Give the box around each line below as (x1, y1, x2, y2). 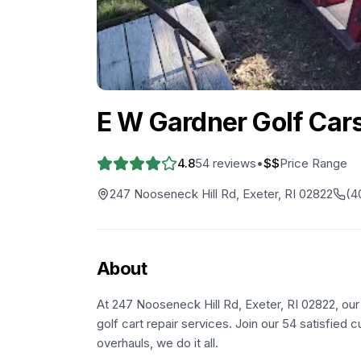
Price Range (280, 156, 347, 171)
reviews (210, 156, 256, 171)
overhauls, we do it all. (97, 335, 218, 351)
